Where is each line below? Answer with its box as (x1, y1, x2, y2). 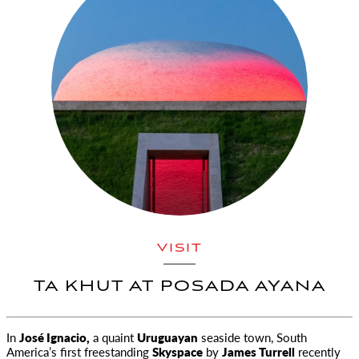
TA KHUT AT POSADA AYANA (33, 277, 326, 296)
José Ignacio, (19, 329, 90, 345)
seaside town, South (198, 329, 307, 345)
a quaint (90, 329, 137, 345)
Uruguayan (137, 329, 198, 345)
